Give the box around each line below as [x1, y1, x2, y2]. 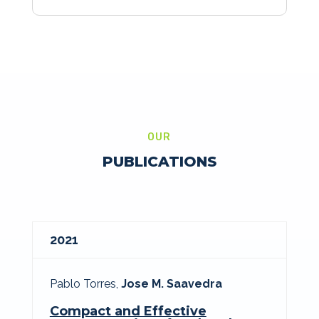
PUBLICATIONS [102, 152, 216, 170]
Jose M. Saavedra [120, 276, 222, 291]
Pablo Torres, [49, 276, 121, 291]
